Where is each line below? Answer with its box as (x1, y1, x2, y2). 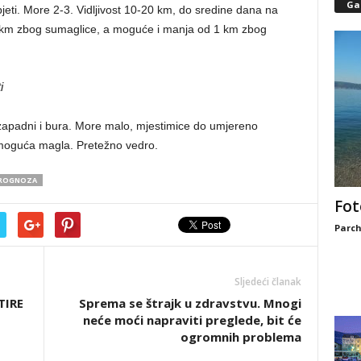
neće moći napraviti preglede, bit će (82, 311, 301, 328)
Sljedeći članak (234, 274, 301, 288)
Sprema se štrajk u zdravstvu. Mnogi (78, 294, 301, 311)
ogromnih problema (180, 328, 301, 345)
